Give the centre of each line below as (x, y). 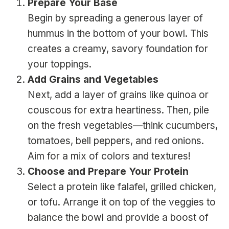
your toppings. (60, 64)
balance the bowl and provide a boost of (118, 218)
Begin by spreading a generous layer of (115, 18)
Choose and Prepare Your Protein (108, 172)
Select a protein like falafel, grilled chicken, (122, 187)
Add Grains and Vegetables (93, 80)
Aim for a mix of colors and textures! (109, 156)
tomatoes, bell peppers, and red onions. (116, 141)
